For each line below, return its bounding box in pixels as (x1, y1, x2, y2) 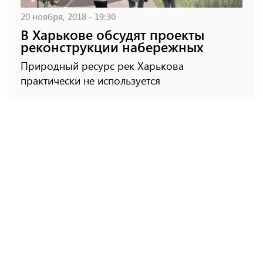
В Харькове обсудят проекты (21, 25, 204, 43)
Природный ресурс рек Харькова (21, 58, 184, 73)
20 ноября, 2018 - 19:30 (21, 9, 116, 22)
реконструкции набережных (21, 37, 204, 56)
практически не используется (21, 73, 160, 87)
